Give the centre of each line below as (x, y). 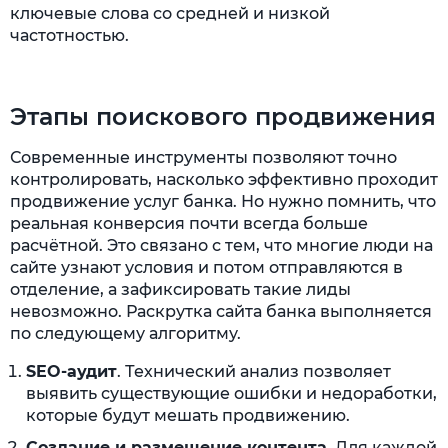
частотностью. (69, 36)
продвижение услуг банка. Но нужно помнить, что (223, 202)
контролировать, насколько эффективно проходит (224, 180)
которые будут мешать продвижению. (188, 416)
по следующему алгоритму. (125, 334)
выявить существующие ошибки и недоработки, (231, 394)
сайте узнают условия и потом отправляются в (206, 268)
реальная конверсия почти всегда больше (189, 224)
